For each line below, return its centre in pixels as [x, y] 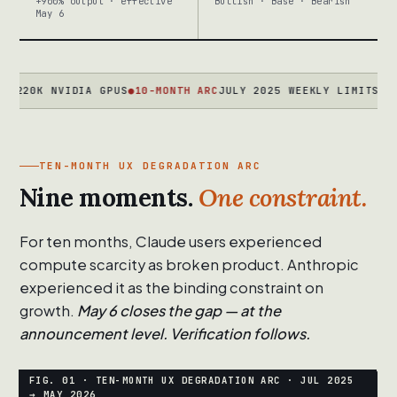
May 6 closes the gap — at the [179, 311]
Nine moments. [109, 198]
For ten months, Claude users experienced [171, 242]
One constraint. [283, 198]
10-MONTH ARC [133, 91]
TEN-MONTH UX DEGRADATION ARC [151, 166]
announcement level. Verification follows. [165, 334]
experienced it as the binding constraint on [171, 288]
